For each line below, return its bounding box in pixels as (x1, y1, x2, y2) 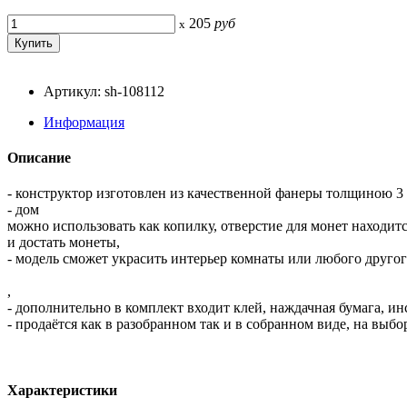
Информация (44, 114, 124, 130)
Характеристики (7, 382, 117, 399)
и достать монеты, (7, 234, 120, 251)
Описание (7, 149, 71, 165)
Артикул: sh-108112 (44, 83, 164, 99)
